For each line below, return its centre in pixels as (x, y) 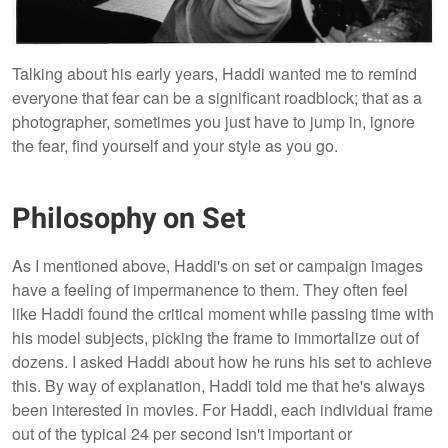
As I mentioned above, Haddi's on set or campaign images (217, 266)
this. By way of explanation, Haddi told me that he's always (218, 386)
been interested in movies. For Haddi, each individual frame (222, 410)
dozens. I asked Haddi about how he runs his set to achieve (222, 362)
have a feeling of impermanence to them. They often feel (210, 290)
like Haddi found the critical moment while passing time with (223, 314)
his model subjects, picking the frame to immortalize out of (215, 338)
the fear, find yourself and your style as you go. (177, 145)
